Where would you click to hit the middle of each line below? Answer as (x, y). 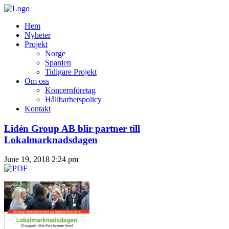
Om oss (37, 81)
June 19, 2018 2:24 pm (41, 159)
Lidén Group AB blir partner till (72, 128)
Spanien (58, 63)
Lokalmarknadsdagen (51, 140)
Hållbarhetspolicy (73, 99)
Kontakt (38, 109)
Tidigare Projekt (71, 72)
